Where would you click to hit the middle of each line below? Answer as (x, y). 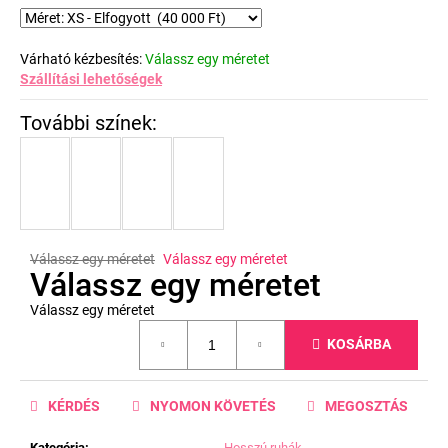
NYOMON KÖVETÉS (212, 405)
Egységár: (59, 327)
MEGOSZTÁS (366, 405)
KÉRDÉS (74, 405)
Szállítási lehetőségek (91, 78)
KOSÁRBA (359, 344)
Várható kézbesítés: (81, 58)
